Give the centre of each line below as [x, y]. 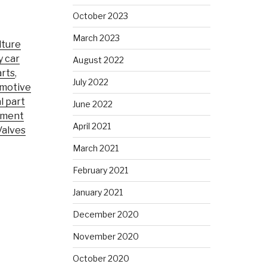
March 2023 [97, 38]
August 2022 [99, 60]
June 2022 [93, 104]
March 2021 [96, 148]
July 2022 [91, 82]
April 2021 [92, 126]
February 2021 [101, 170]
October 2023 [101, 15]
